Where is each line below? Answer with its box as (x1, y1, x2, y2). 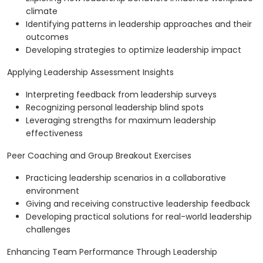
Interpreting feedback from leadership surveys (26, 89, 217, 101)
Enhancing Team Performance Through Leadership (7, 246, 217, 258)
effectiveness (26, 127, 83, 140)
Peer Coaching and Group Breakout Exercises (7, 150, 191, 162)
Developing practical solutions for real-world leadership (26, 211, 252, 223)
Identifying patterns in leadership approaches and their (26, 18, 252, 31)
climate (26, 5, 58, 18)
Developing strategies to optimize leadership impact (26, 44, 241, 56)
